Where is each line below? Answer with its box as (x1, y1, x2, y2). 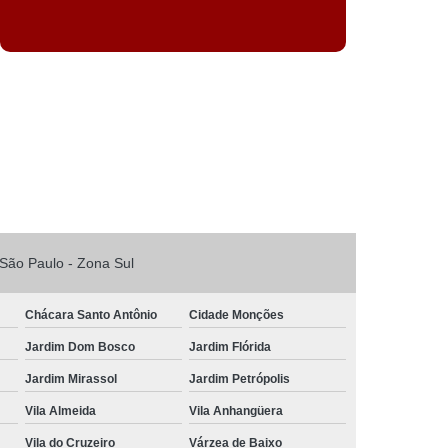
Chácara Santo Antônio (25, 307, 158, 322)
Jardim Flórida (189, 339, 272, 354)
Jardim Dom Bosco (25, 339, 136, 354)
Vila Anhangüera (189, 403, 284, 418)
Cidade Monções (189, 307, 285, 322)
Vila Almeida (25, 403, 97, 418)
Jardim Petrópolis (189, 371, 291, 386)
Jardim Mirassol (25, 371, 118, 386)
